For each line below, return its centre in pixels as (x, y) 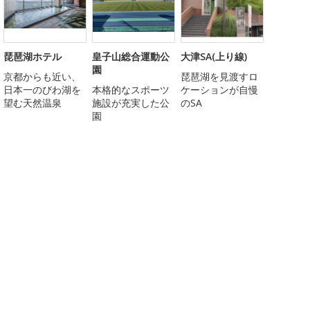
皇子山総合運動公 (131, 56)
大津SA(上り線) (214, 56)
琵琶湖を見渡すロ (219, 76)
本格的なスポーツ (131, 89)
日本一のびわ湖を (42, 89)
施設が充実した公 (131, 102)
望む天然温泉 (33, 102)
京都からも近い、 (42, 76)
